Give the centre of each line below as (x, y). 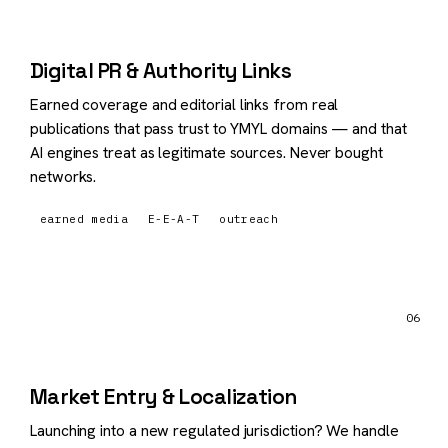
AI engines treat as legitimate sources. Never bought (206, 152)
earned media (84, 218)
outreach (248, 218)
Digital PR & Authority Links (161, 70)
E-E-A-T (173, 218)
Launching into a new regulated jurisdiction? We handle (214, 430)
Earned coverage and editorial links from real (184, 104)
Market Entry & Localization (163, 396)
